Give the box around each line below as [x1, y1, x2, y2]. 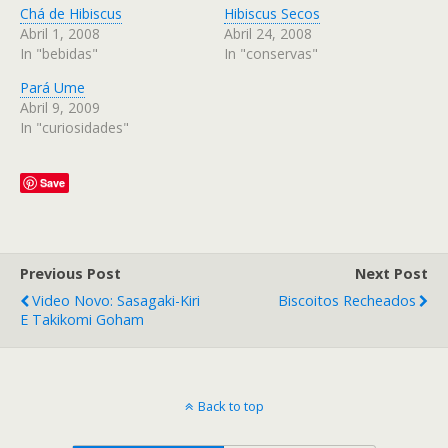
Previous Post [20, 264, 121, 283]
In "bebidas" [20, 44, 98, 63]
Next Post [355, 264, 428, 283]
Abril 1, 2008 [20, 24, 100, 43]
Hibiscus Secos [224, 4, 320, 23]
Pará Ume [20, 78, 85, 97]
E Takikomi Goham [20, 310, 144, 329]
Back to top [197, 397, 264, 415]
